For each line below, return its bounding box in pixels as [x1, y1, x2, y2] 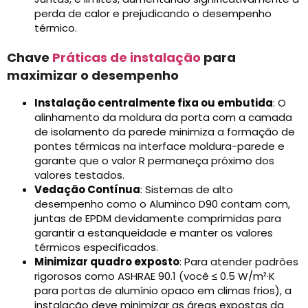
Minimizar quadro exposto [34, 254, 179, 269]
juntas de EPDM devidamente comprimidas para [34, 211, 281, 226]
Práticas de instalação [52, 49, 201, 67]
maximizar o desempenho [7, 67, 179, 85]
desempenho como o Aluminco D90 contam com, [34, 197, 290, 212]
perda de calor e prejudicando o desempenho [34, 6, 272, 21]
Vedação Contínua [34, 182, 140, 197]
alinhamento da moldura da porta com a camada [34, 110, 292, 125]
